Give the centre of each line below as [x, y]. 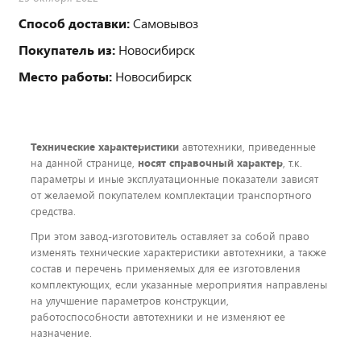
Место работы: [65, 76]
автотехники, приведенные [247, 146]
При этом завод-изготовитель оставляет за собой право [170, 236]
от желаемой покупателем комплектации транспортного [171, 195]
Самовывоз [164, 23]
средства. [53, 211]
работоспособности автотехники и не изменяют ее [158, 316]
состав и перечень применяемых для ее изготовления [166, 268]
